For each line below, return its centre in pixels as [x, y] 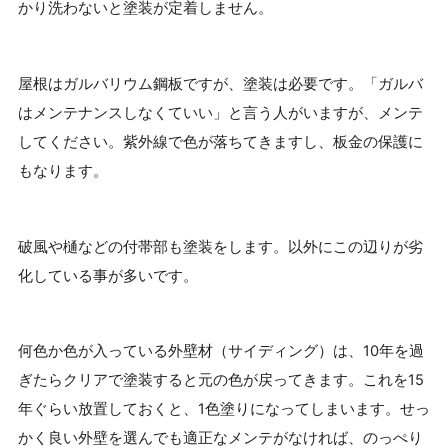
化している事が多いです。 [107, 275]
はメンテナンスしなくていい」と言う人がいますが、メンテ [220, 113]
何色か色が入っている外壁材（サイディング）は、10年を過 [220, 351]
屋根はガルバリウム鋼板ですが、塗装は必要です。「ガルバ [220, 84]
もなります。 [62, 171]
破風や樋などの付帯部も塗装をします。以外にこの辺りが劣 [220, 246]
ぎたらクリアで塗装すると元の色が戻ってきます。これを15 [220, 380]
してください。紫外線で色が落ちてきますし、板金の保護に [220, 142]
